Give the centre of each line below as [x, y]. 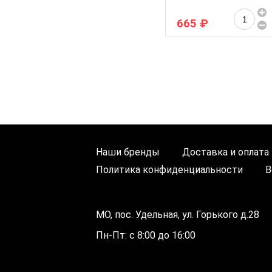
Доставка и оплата [226, 152]
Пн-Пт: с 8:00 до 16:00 [146, 236]
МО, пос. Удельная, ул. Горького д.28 [178, 215]
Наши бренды [128, 152]
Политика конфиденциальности [169, 170]
